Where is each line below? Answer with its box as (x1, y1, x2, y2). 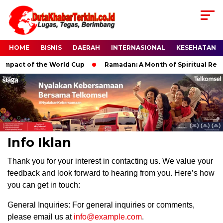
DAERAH (73, 44, 100, 52)
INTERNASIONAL (111, 44, 165, 52)
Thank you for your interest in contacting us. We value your (7, 156, 213, 165)
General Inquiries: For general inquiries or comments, (7, 200, 195, 209)
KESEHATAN (176, 44, 216, 52)
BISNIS (40, 44, 62, 52)
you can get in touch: (7, 180, 80, 189)
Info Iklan (7, 134, 71, 150)
